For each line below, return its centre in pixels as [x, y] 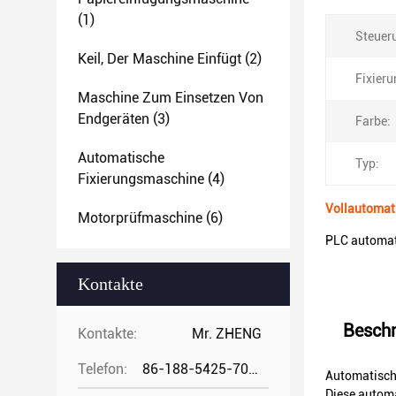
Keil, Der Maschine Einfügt [160, 59]
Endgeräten [114, 119]
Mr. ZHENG [227, 334]
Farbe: [373, 121]
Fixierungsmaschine [141, 179]
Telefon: [103, 369]
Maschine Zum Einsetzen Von [171, 98]
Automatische [121, 158]
